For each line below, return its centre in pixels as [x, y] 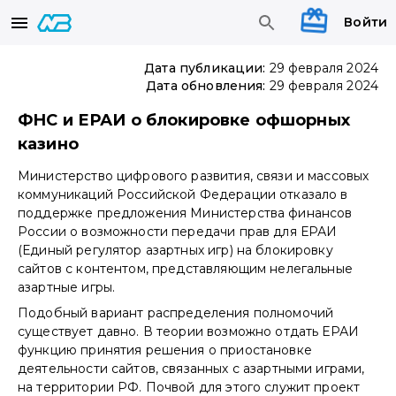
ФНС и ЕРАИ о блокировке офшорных [184, 121]
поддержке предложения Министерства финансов [185, 213]
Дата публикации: [205, 69]
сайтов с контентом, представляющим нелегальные [185, 269]
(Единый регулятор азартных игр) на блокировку [175, 251]
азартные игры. [67, 288]
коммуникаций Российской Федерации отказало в [183, 195]
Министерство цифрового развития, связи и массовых [194, 176]
